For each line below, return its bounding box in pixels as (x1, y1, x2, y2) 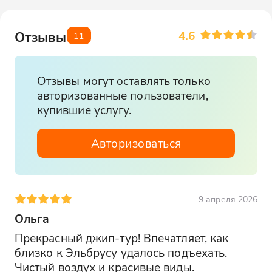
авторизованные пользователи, (36, 87, 208, 103)
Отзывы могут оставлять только (36, 72, 211, 88)
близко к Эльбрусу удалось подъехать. (14, 245, 228, 260)
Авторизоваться (90, 135, 182, 151)
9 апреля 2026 (199, 193, 258, 205)
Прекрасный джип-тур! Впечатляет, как (14, 230, 229, 246)
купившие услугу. (36, 101, 132, 117)
